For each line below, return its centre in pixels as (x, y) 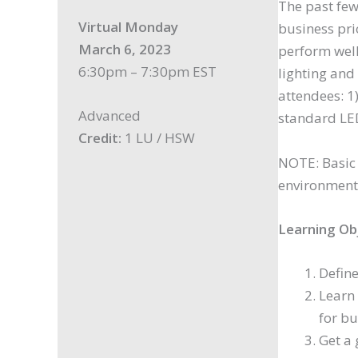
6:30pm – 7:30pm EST (147, 71)
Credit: (99, 138)
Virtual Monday (128, 26)
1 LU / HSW (158, 138)
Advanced (109, 116)
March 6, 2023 (124, 49)
